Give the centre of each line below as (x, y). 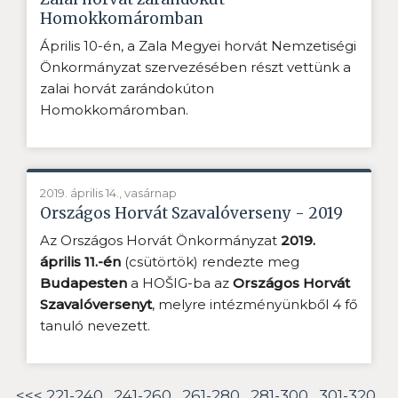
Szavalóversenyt (96, 304)
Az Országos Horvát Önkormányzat (160, 240)
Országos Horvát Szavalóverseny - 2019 (191, 213)
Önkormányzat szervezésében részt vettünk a (195, 67)
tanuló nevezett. (95, 325)
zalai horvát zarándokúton (127, 88)
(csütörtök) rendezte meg (210, 261)
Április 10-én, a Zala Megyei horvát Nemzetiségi (198, 45)
